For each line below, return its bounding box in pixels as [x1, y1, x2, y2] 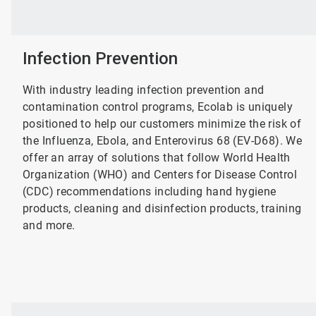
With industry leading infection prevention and [22, 83, 265, 97]
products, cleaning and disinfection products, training [22, 202, 302, 215]
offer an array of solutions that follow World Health [22, 151, 291, 164]
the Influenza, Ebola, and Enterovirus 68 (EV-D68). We [22, 134, 303, 147]
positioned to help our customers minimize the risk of [22, 117, 302, 130]
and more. [22, 219, 78, 232]
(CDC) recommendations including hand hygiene [22, 185, 276, 198]
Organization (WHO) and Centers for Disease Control [22, 168, 297, 181]
